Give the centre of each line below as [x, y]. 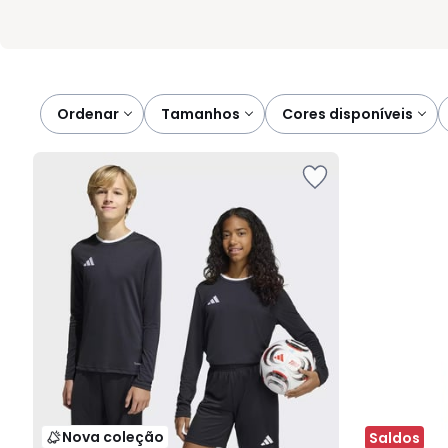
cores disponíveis [353, 114]
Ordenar [88, 114]
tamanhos [205, 114]
